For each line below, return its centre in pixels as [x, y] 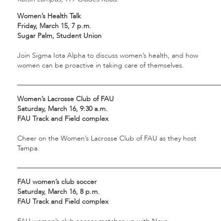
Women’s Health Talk [49, 16]
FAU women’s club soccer [57, 182]
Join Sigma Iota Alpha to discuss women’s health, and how [108, 56]
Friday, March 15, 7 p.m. [54, 26]
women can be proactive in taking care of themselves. [101, 66]
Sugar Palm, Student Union [59, 36]
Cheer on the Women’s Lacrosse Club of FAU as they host [107, 139]
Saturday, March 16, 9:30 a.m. [62, 109]
